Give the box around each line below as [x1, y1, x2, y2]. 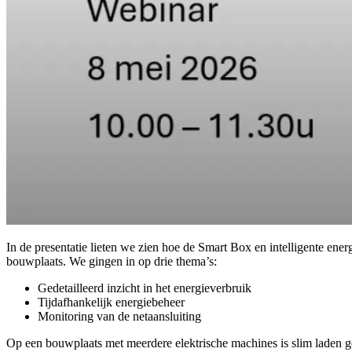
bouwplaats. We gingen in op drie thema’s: [6, 255, 217, 269]
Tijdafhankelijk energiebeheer [38, 295, 185, 310]
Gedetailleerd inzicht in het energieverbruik [38, 281, 251, 295]
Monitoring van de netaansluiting [38, 310, 201, 324]
